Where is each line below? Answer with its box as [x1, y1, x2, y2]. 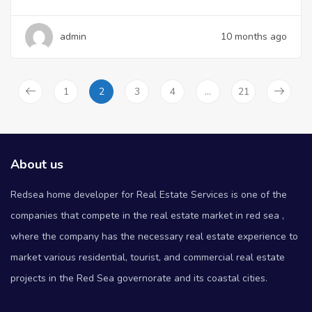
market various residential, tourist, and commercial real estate [10, 250, 285, 264]
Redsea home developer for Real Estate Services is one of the [10, 187, 287, 201]
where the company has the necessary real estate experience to [10, 229, 298, 243]
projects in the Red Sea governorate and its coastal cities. [10, 271, 267, 285]
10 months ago [221, 29, 287, 43]
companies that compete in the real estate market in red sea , [10, 208, 284, 222]
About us [10, 155, 63, 173]
